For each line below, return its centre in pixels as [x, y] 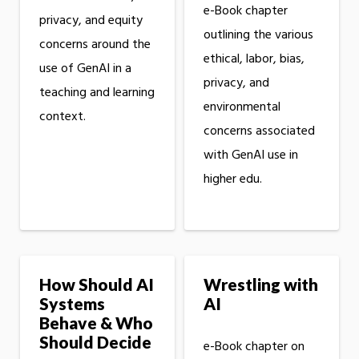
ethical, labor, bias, [254, 60]
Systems [72, 304]
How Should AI [97, 284]
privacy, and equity [91, 21]
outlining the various [258, 36]
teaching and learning [97, 93]
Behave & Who [96, 323]
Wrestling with [260, 284]
